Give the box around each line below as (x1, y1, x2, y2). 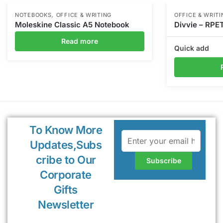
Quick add (174, 44, 209, 53)
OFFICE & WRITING (56, 11, 111, 19)
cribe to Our (35, 153, 96, 167)
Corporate (40, 168, 92, 182)
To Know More (29, 123, 103, 137)
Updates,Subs (30, 138, 102, 152)
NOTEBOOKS (15, 11, 52, 19)
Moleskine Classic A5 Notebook (15, 20, 129, 30)
